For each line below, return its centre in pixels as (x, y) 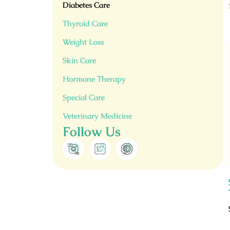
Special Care (84, 97)
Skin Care (79, 60)
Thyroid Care (85, 23)
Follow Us (92, 131)
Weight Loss (83, 42)
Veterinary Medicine (97, 116)
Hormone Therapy (94, 79)
